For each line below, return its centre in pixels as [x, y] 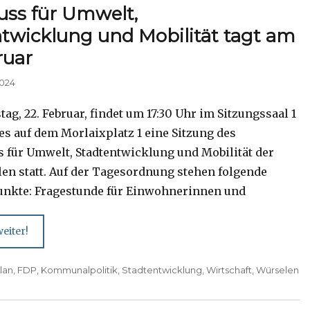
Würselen [278, 270]
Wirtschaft [229, 270]
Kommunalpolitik [80, 270]
